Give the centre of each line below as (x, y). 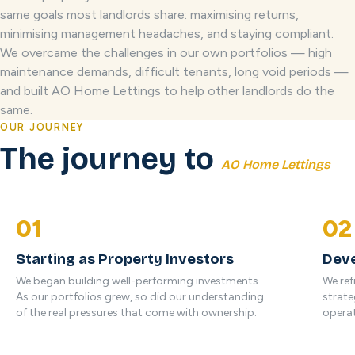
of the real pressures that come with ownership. (136, 313)
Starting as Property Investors (125, 259)
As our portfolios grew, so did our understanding (140, 297)
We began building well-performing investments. (138, 281)
